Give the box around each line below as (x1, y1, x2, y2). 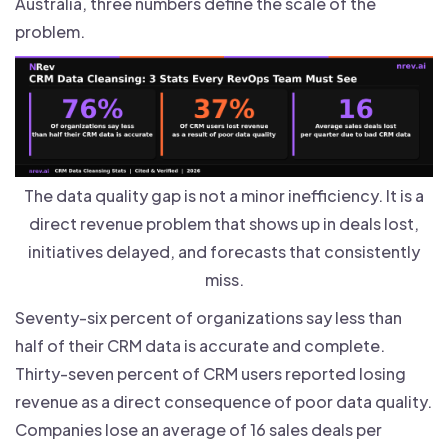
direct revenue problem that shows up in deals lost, (29, 213, 419, 235)
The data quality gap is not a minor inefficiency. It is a (24, 185, 424, 207)
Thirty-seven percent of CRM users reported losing (15, 363, 406, 385)
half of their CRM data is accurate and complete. (15, 335, 385, 357)
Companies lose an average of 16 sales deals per (15, 419, 382, 441)
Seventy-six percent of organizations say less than (15, 307, 402, 329)
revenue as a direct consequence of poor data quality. (15, 391, 432, 413)
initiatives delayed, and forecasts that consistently (28, 241, 420, 263)
